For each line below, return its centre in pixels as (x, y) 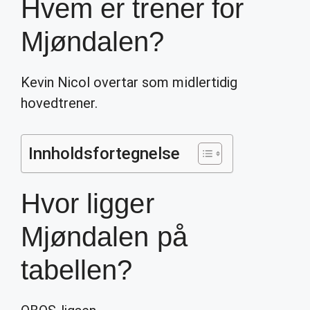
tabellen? (77, 270)
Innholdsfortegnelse (104, 154)
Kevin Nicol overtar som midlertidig (129, 82)
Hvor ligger (88, 203)
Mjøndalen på (104, 237)
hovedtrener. (60, 103)
